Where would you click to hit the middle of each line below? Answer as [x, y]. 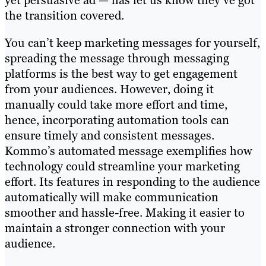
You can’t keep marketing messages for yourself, [132, 42]
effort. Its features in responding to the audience [132, 181]
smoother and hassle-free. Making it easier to [125, 212]
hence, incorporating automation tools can [117, 120]
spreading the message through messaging [117, 58]
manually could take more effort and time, [116, 104]
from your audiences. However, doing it [109, 89]
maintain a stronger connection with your [115, 228]
